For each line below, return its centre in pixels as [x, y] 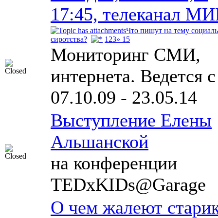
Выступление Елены [131, 120]
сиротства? [69, 39]
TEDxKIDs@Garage [128, 184]
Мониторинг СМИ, [126, 54]
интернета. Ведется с [133, 76]
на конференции [114, 163]
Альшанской [100, 142]
